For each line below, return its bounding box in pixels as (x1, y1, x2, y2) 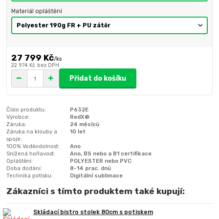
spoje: (6, 135, 22, 143)
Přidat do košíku (69, 74, 126, 83)
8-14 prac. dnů (70, 165, 111, 172)
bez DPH (37, 62, 59, 69)
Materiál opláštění (11, 8, 62, 15)
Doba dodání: (6, 165, 43, 172)
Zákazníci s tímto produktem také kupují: (6, 186, 185, 197)
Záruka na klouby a (6, 128, 58, 135)
